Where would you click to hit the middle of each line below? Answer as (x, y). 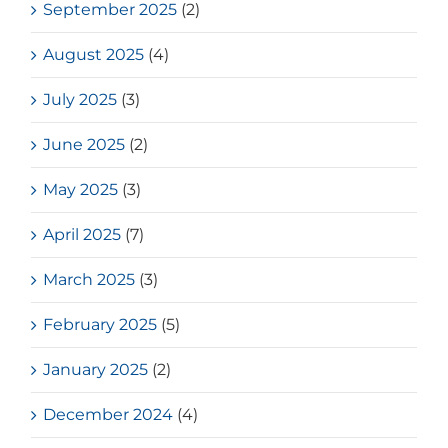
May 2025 (81, 190)
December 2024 (108, 415)
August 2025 (94, 55)
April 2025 (82, 235)
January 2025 (96, 370)
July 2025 (80, 100)
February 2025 (100, 325)
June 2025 (84, 145)
